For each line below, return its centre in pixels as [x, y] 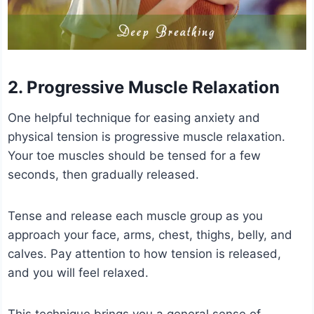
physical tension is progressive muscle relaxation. [147, 136]
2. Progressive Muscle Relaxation [144, 87]
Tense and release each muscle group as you [136, 216]
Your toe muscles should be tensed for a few [135, 155]
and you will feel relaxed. [78, 272]
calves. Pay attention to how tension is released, [145, 253]
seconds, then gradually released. [104, 174]
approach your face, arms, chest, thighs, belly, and [150, 234]
